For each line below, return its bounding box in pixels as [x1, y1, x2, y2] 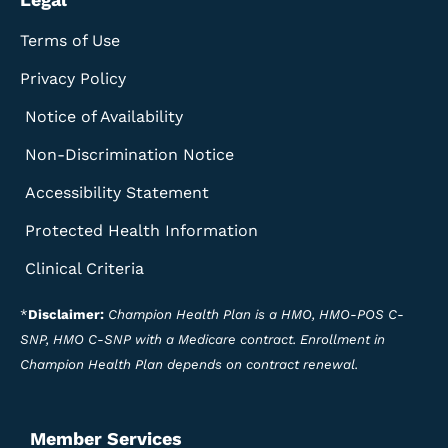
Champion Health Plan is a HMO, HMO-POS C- [108, 306, 404, 322]
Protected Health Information [25, 220, 258, 240]
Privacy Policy [20, 68, 126, 88]
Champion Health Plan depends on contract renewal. [20, 356, 358, 372]
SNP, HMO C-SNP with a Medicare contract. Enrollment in [20, 331, 385, 347]
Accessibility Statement [25, 182, 209, 202]
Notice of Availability [25, 106, 183, 126]
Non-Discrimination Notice [25, 144, 234, 164]
